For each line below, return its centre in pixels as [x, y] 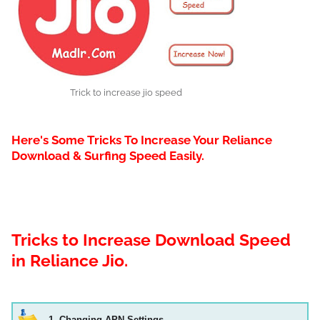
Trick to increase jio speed [126, 92]
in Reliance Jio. [70, 260]
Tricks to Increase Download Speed [151, 240]
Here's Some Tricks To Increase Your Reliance [142, 140]
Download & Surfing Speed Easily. [108, 156]
